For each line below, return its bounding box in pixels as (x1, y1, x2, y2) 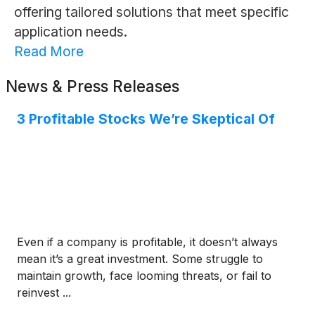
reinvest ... (17, 285, 71, 300)
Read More (13, 43, 84, 60)
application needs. (13, 23, 127, 41)
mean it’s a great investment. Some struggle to (17, 252, 263, 266)
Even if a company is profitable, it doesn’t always (17, 235, 278, 250)
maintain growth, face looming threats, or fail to (17, 269, 271, 283)
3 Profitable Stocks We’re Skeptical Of (17, 110, 275, 128)
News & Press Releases (6, 77, 179, 96)
